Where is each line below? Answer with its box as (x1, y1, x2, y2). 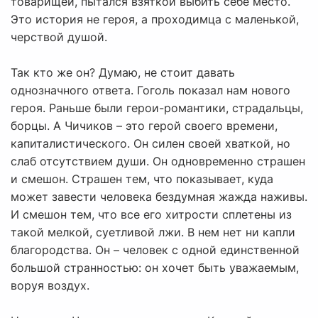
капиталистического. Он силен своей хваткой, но (11, 136, 290, 151)
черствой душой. (11, 30, 107, 45)
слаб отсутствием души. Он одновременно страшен (11, 154, 305, 169)
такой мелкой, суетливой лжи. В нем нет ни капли (11, 225, 295, 240)
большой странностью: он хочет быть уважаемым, (11, 261, 299, 275)
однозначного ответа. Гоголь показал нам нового (11, 83, 290, 98)
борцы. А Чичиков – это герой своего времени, (11, 119, 278, 133)
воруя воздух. (11, 278, 89, 293)
